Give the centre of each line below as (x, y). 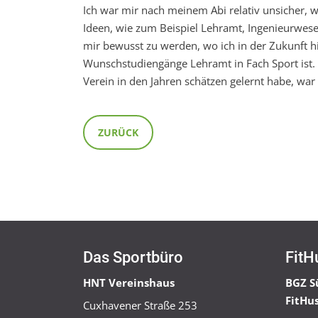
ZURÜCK (118, 133)
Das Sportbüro (133, 258)
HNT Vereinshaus (129, 283)
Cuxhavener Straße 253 (140, 306)
